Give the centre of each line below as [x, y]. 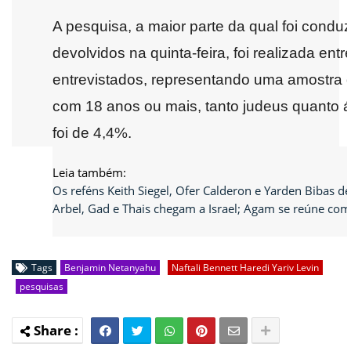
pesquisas [42, 286]
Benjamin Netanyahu [110, 267]
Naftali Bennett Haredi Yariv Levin [245, 267]
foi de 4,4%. [92, 132]
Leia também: [89, 172]
